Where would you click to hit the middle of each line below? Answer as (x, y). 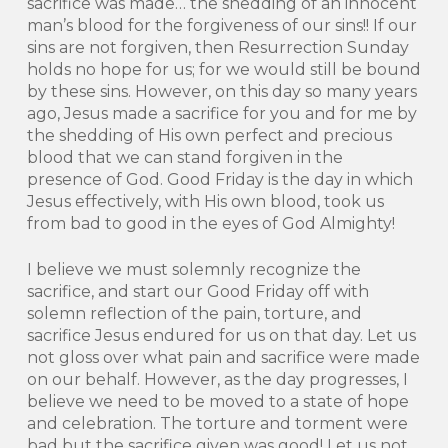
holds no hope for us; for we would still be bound (223, 69)
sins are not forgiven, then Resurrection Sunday (217, 47)
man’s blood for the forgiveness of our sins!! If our (221, 25)
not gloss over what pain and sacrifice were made (223, 357)
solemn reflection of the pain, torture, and (194, 313)
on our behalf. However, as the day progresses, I (217, 379)
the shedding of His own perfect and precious (209, 135)
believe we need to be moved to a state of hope (217, 401)
